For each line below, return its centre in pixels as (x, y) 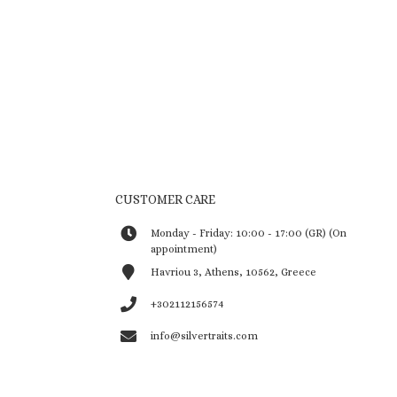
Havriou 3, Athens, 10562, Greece (233, 272)
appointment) (183, 249)
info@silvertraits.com (204, 336)
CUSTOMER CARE (165, 200)
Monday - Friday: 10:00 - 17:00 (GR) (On (248, 234)
